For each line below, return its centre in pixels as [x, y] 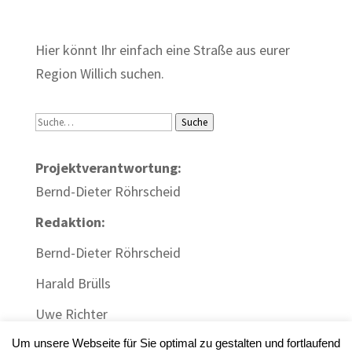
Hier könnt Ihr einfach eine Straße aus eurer [162, 50]
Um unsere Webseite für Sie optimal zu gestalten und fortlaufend [176, 343]
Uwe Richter [71, 314]
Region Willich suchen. [99, 74]
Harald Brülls [73, 284]
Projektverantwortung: [108, 168]
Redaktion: [70, 222]
